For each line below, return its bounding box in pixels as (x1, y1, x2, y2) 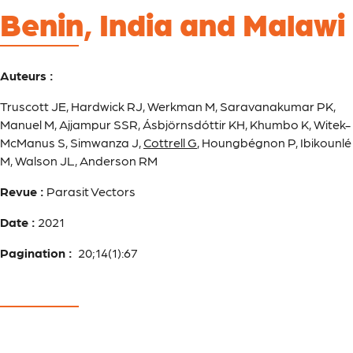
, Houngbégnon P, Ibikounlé (197, 135, 351, 150)
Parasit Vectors (44, 184, 136, 199)
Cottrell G (143, 135, 197, 150)
